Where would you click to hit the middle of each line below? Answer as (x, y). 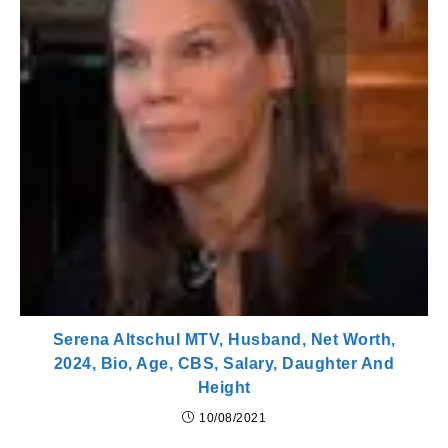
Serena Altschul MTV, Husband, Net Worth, (224, 339)
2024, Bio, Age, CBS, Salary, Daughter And (224, 363)
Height (224, 387)
